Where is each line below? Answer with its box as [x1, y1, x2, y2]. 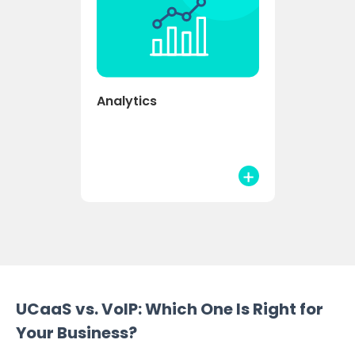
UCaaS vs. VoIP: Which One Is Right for [16, 297, 323, 320]
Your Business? [16, 321, 137, 344]
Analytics [96, 91, 157, 110]
